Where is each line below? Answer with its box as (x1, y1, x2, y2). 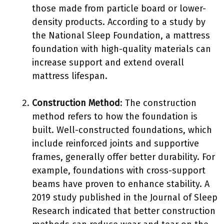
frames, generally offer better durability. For (32, 151, 215, 162)
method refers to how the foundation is (32, 111, 197, 122)
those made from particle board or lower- (32, 3, 206, 14)
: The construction (120, 97, 196, 108)
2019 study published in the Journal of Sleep (32, 192, 217, 203)
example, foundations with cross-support (32, 165, 205, 176)
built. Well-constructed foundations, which (32, 124, 212, 135)
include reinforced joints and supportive (32, 138, 199, 149)
